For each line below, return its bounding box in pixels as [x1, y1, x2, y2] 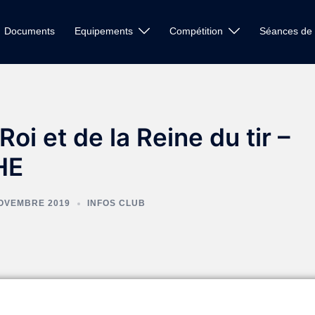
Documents [4, 25, 56, 37]
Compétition [169, 25, 224, 37]
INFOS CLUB [86, 198, 146, 208]
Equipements [75, 25, 134, 37]
